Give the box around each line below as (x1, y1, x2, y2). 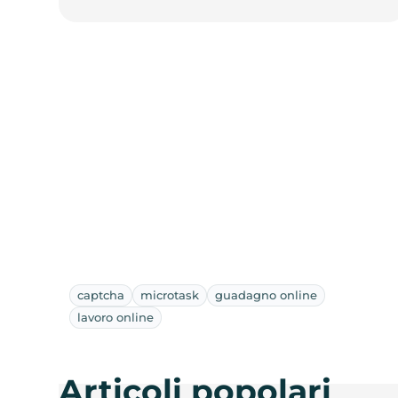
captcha (77, 287, 125, 302)
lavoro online (77, 309, 155, 324)
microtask (140, 287, 200, 302)
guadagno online (215, 287, 318, 302)
